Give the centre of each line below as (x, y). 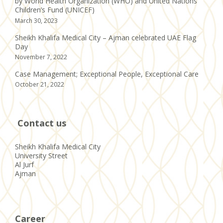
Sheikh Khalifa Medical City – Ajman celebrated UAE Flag (106, 37)
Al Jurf (24, 165)
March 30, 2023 (36, 21)
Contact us (41, 123)
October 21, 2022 (40, 85)
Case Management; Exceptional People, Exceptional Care (107, 74)
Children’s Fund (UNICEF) (55, 10)
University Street (41, 156)
